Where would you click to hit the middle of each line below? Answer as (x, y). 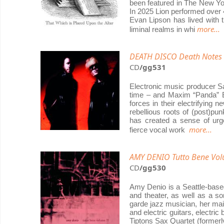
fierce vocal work (159, 130)
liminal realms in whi (163, 29)
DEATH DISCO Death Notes (176, 56)
